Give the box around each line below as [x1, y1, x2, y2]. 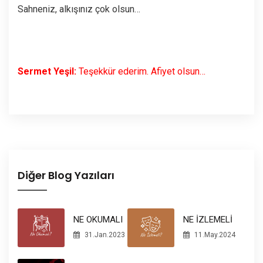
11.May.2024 [193, 231, 235, 240]
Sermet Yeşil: [18, 65, 79, 77]
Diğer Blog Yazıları [18, 167, 114, 183]
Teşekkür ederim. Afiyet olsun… [79, 65, 205, 77]
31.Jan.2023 [83, 231, 125, 240]
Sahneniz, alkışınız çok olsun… [18, 3, 140, 15]
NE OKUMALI [73, 214, 123, 225]
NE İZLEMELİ [183, 214, 232, 225]
